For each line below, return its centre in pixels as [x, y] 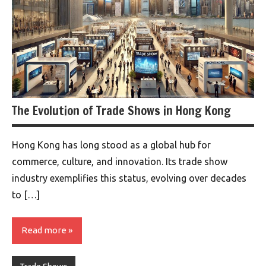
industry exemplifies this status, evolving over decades [129, 178]
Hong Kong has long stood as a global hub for [111, 145]
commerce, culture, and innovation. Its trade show [120, 161]
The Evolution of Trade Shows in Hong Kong [121, 110]
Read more [44, 230]
